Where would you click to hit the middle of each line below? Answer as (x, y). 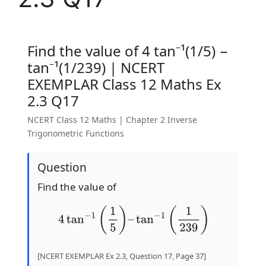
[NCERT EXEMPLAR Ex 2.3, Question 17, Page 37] (122, 256)
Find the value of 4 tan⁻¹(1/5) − (128, 51)
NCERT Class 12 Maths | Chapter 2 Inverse (112, 120)
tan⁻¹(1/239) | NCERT (96, 67)
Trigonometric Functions (76, 133)
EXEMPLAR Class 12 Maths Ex (124, 84)
